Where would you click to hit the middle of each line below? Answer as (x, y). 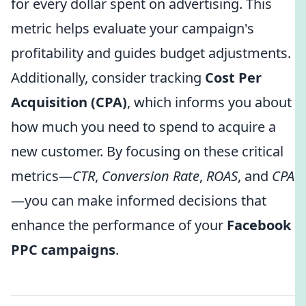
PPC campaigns (63, 250)
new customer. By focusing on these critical (147, 151)
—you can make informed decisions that (139, 200)
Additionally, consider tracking (108, 78)
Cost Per (233, 78)
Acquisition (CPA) (69, 102)
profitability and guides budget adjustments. (151, 53)
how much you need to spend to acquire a (143, 127)
